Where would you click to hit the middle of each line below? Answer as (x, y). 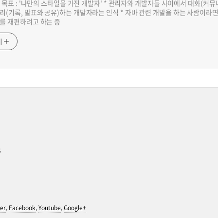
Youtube (49, 208)
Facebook (22, 208)
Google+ (75, 208)
